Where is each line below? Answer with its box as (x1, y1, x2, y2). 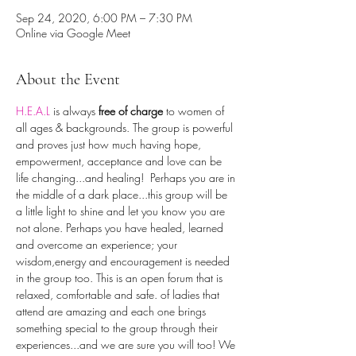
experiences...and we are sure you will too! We (16, 337, 238, 352)
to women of (163, 103, 227, 118)
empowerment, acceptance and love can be (16, 153, 225, 168)
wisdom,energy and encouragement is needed (16, 253, 233, 269)
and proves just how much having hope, (16, 137, 204, 152)
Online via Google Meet (16, 25, 130, 41)
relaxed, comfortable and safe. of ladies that (16, 287, 222, 302)
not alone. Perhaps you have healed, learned (16, 220, 226, 235)
